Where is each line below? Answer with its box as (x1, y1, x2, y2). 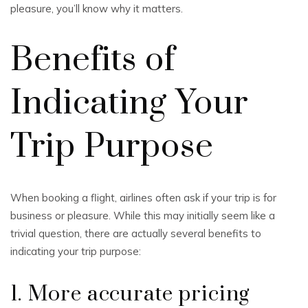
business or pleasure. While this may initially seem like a (10, 209, 275, 222)
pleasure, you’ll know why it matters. (10, 2, 183, 15)
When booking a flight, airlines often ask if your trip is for (10, 191, 276, 204)
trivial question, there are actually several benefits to (10, 227, 261, 240)
